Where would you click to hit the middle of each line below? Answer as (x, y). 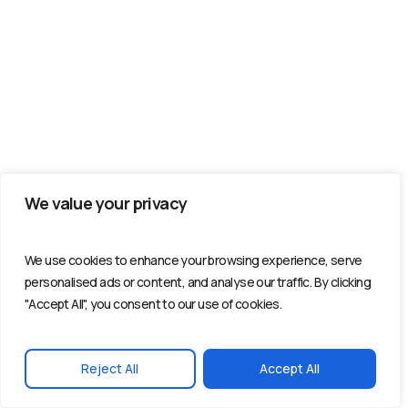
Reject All (110, 368)
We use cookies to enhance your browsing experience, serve (194, 260)
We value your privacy (106, 203)
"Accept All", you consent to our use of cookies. (153, 304)
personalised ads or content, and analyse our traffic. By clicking (198, 282)
